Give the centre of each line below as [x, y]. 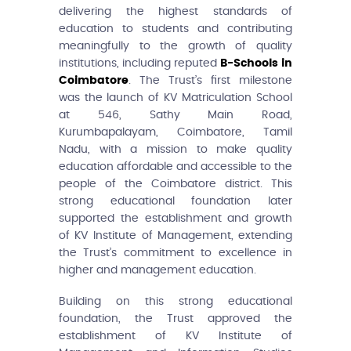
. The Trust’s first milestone [210, 80]
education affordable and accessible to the [175, 166]
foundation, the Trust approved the [175, 318]
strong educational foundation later [175, 201]
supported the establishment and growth [175, 218]
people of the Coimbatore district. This [175, 184]
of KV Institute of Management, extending [175, 235]
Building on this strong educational [175, 301]
